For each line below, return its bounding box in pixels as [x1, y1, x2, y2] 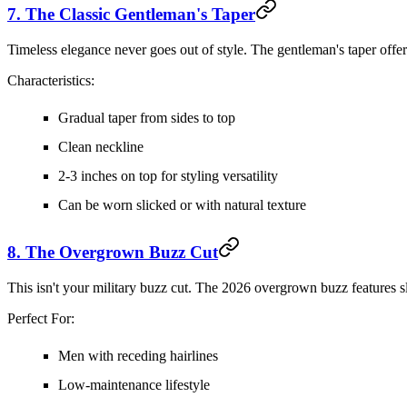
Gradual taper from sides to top [58, 109, 235, 125]
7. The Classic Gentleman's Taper [7, 4, 255, 24]
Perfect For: [7, 311, 74, 327]
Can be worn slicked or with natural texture [58, 196, 306, 213]
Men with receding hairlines [58, 348, 218, 364]
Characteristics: [7, 72, 94, 88]
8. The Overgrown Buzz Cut [7, 243, 218, 263]
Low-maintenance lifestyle [58, 377, 210, 393]
